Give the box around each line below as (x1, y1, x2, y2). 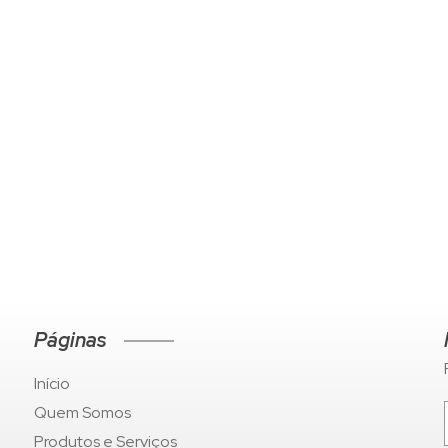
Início (34, 373, 70, 395)
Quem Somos (34, 402, 131, 424)
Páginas (34, 327, 106, 354)
